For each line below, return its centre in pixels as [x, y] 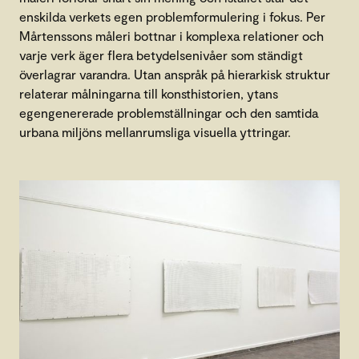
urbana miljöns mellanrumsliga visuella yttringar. [155, 132]
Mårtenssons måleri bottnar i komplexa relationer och [171, 36]
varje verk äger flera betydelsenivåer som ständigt [161, 55]
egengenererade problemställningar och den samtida [169, 113]
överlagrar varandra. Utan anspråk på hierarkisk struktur [175, 75]
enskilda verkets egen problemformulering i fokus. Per [172, 17]
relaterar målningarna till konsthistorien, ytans [149, 94]
